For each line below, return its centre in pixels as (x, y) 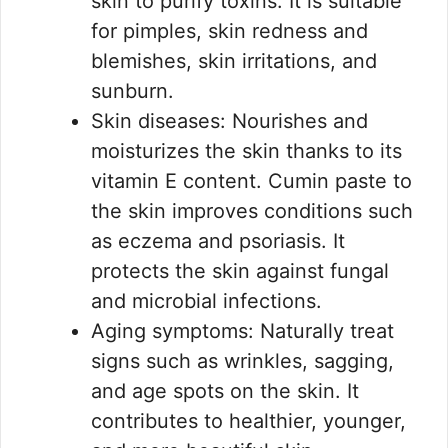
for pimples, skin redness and (229, 31)
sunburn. (135, 91)
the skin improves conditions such (252, 211)
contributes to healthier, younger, (248, 421)
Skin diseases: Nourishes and (229, 121)
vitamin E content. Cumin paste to (251, 181)
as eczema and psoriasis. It (218, 241)
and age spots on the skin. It (225, 391)
